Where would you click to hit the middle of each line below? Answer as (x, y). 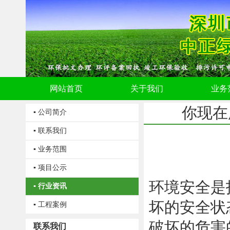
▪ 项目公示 (50, 168)
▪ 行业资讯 (50, 186)
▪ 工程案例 (50, 205)
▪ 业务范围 (50, 149)
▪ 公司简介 (50, 112)
